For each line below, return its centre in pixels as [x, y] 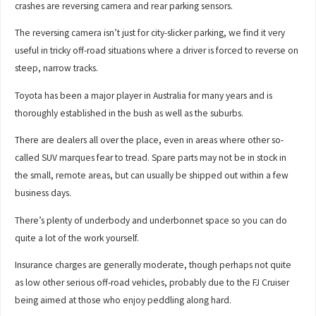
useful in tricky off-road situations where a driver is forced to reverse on [157, 51]
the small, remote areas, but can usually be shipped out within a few [152, 176]
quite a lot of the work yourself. [77, 238]
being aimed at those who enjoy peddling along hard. [123, 300]
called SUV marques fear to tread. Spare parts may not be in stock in [151, 158]
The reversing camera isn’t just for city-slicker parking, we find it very [150, 33]
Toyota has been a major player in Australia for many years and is [144, 95]
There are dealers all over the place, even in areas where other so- [150, 140]
